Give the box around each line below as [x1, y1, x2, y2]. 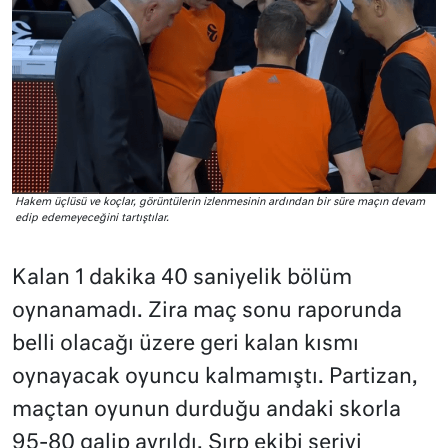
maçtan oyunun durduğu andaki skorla [12, 400, 401, 422]
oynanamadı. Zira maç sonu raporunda [12, 301, 402, 323]
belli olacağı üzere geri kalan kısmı [12, 334, 359, 356]
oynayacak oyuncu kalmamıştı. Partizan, [12, 367, 418, 389]
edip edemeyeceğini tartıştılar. [15, 213, 169, 224]
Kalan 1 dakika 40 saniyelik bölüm [12, 268, 352, 290]
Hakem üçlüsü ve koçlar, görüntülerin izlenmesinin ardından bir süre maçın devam [15, 197, 425, 208]
